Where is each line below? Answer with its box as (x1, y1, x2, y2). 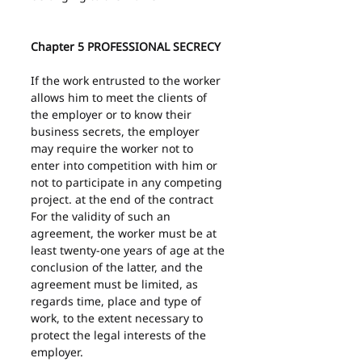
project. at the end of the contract (31, 192, 217, 207)
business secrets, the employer (31, 124, 203, 139)
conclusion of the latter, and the (31, 259, 206, 275)
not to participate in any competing (31, 175, 225, 190)
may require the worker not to (31, 141, 196, 156)
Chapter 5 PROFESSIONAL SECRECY (31, 39, 221, 54)
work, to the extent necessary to (31, 310, 206, 326)
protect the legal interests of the (31, 327, 209, 343)
